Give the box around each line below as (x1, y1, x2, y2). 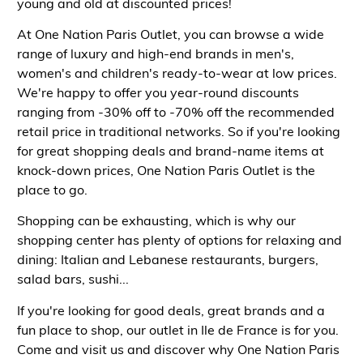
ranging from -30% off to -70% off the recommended (16, 103, 335, 120)
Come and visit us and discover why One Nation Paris (16, 340, 340, 357)
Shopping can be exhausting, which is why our (16, 212, 296, 229)
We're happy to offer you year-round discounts (16, 83, 299, 100)
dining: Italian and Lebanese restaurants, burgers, (16, 251, 318, 268)
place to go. (16, 181, 91, 198)
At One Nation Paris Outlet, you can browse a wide (16, 25, 324, 42)
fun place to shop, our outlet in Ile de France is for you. (16, 321, 339, 338)
